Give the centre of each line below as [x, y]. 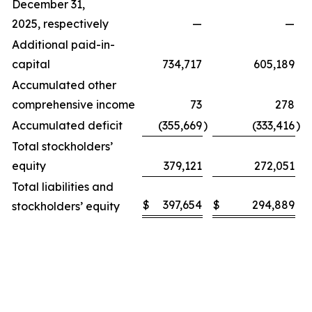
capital [31, 64]
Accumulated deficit [67, 125]
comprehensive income [73, 104]
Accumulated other [64, 85]
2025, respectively [60, 24]
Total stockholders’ [62, 146]
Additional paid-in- [63, 45]
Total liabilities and [63, 187]
